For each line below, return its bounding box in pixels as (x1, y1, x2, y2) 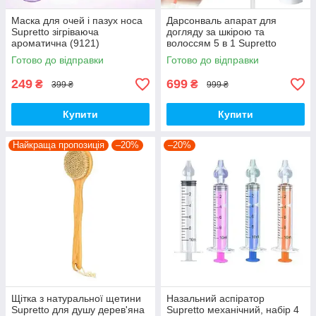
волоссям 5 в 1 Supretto (166, 37, 276, 49)
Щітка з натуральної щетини (11, 293, 141, 305)
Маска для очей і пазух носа (11, 15, 142, 27)
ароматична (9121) (11, 37, 99, 49)
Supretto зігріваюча (11, 26, 99, 38)
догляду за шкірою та (166, 26, 265, 38)
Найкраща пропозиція (13, 140, 104, 151)
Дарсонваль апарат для (166, 15, 276, 27)
